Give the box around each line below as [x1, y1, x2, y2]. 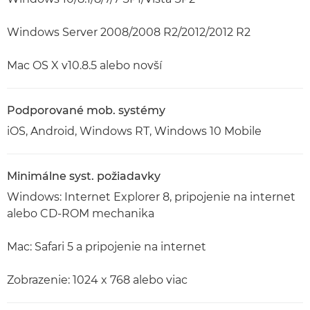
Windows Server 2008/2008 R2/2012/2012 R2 [7, 25, 250, 39]
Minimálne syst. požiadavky [7, 169, 161, 183]
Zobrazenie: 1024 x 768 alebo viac [7, 273, 188, 286]
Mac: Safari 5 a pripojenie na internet [7, 239, 206, 253]
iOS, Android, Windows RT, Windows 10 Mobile [7, 124, 262, 138]
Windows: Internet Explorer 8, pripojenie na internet [7, 190, 295, 203]
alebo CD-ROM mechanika [7, 206, 154, 220]
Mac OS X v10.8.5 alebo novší [7, 58, 162, 72]
